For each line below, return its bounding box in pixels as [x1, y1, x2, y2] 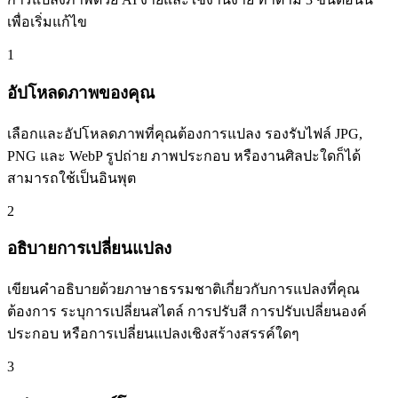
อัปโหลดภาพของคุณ [7, 83, 155, 102]
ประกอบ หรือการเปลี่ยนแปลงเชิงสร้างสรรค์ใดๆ [7, 326, 299, 342]
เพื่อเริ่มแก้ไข [7, 14, 87, 30]
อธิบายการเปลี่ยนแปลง [7, 239, 171, 259]
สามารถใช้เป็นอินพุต [7, 170, 136, 186]
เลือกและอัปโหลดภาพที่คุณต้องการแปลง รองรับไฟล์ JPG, [7, 125, 362, 141]
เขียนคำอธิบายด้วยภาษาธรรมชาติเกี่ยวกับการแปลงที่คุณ [7, 282, 360, 298]
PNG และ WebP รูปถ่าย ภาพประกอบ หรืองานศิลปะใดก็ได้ [7, 147, 361, 163]
